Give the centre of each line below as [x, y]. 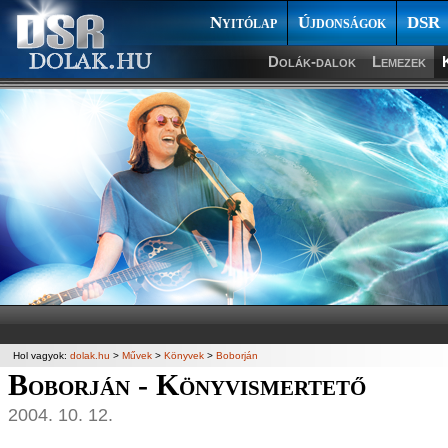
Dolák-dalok [312, 61]
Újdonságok [342, 22]
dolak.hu [90, 355]
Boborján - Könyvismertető [187, 385]
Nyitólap [243, 22]
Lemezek [399, 61]
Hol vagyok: [41, 355]
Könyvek [184, 355]
